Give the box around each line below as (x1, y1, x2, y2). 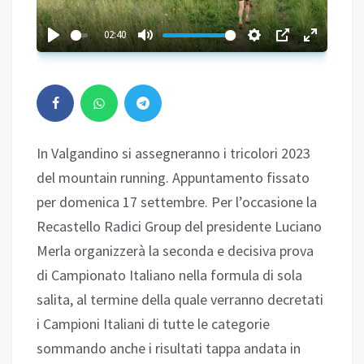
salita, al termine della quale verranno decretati (37, 290, 323, 310)
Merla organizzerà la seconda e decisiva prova (37, 241, 314, 261)
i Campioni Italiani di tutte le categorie (37, 314, 270, 334)
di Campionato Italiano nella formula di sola (37, 266, 302, 285)
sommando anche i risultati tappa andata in (37, 339, 301, 358)
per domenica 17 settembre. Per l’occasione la (37, 193, 317, 212)
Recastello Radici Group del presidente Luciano (37, 217, 322, 236)
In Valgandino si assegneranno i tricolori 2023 (37, 144, 310, 163)
